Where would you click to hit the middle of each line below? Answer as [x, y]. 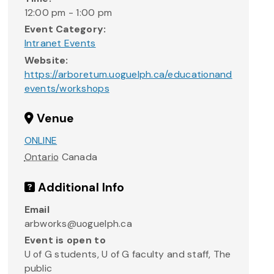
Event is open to [65, 240]
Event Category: [65, 29]
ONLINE [41, 141]
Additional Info [80, 187]
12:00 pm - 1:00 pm [68, 12]
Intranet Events [60, 43]
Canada [80, 157]
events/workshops [67, 88]
